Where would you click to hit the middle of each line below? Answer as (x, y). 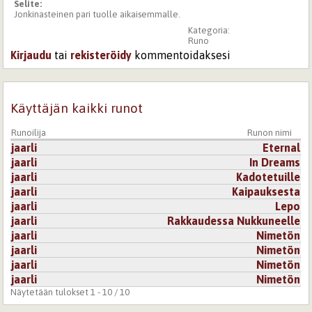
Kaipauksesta (266, 191)
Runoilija (29, 132)
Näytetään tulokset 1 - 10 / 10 (70, 292)
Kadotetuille (268, 177)
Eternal (282, 147)
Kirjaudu (31, 55)
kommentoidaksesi (181, 55)
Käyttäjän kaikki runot (77, 108)
